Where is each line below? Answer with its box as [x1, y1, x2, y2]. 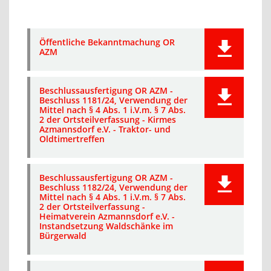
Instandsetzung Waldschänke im [39, 220, 173, 232]
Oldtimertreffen [39, 133, 105, 145]
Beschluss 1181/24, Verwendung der [39, 94, 188, 106]
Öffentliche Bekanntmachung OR [39, 36, 175, 48]
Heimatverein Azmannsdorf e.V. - [39, 211, 175, 222]
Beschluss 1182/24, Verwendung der [39, 181, 188, 193]
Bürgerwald [39, 230, 87, 241]
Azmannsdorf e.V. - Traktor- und [39, 123, 171, 135]
